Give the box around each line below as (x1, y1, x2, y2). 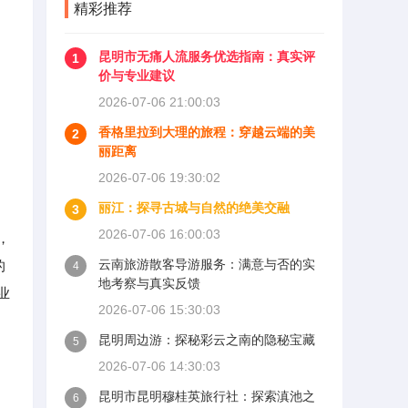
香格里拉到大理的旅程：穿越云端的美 (98, 125, 315, 139)
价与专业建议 (98, 68, 175, 83)
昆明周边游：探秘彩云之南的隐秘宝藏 (98, 332, 315, 347)
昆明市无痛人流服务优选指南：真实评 (98, 49, 315, 64)
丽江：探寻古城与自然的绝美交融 (98, 200, 290, 215)
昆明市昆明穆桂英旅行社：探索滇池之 (98, 389, 315, 403)
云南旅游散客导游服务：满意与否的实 (98, 257, 315, 271)
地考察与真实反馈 (98, 276, 200, 291)
